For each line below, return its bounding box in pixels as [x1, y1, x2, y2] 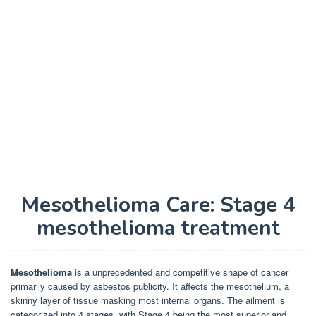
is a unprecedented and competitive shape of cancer [75, 265, 288, 279]
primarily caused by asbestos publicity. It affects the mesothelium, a [11, 279, 289, 293]
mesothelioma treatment [36, 214, 280, 243]
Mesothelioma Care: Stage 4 [20, 190, 296, 219]
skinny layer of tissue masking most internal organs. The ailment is [11, 293, 285, 307]
